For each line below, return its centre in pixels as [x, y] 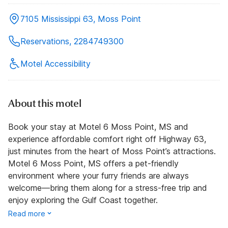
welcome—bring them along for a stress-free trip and [108, 188]
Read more [27, 214]
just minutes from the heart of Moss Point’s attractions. [112, 151]
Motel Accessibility [55, 64]
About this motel [45, 104]
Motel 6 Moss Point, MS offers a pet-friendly [93, 164]
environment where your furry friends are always [98, 176]
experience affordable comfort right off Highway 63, [107, 139]
